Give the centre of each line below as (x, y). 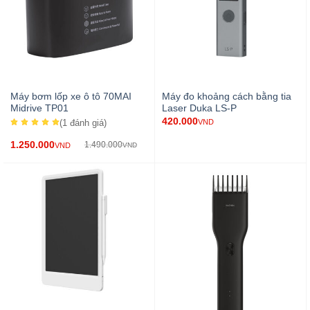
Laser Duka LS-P (199, 109)
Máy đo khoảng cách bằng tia (226, 97)
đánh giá (86, 122)
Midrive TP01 (39, 109)
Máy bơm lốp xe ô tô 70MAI (71, 97)
